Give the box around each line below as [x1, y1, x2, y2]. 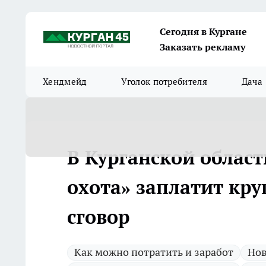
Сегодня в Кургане [160, 26, 247, 37]
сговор [67, 204, 129, 229]
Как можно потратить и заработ [74, 245, 233, 259]
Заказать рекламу [160, 41, 245, 53]
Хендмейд [43, 76, 87, 87]
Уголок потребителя [121, 76, 207, 87]
